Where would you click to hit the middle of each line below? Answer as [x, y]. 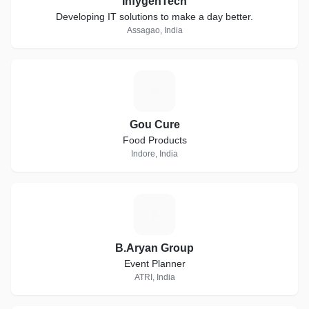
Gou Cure [154, 124]
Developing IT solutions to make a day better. [154, 17]
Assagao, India [154, 30]
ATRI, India [154, 277]
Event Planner [154, 263]
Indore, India [154, 154]
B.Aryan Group [154, 248]
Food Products [154, 140]
